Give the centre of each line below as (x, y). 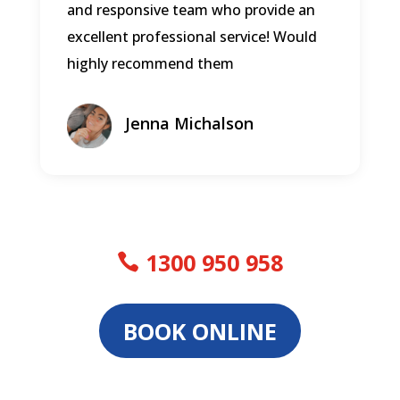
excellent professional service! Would (192, 37)
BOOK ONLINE (200, 331)
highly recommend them (150, 64)
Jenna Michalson (189, 124)
